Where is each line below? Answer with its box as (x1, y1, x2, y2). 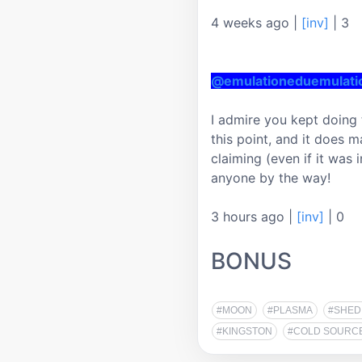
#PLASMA (267, 304, 313, 316)
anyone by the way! (211, 169, 330, 186)
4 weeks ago (211, 14, 293, 31)
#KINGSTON (217, 325, 272, 337)
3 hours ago (211, 208, 288, 225)
